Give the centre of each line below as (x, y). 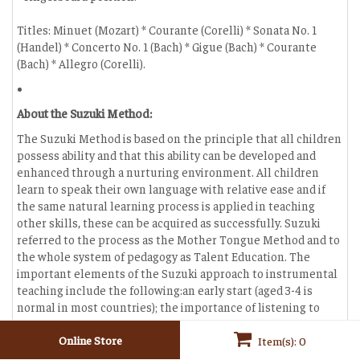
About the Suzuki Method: (84, 113)
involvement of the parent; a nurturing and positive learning (177, 340)
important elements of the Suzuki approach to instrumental (177, 273)
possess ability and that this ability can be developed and (166, 155)
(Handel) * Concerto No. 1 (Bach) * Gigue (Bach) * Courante (167, 46)
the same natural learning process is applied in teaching (166, 205)
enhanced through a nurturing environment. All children (168, 172)
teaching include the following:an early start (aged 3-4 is (165, 290)
